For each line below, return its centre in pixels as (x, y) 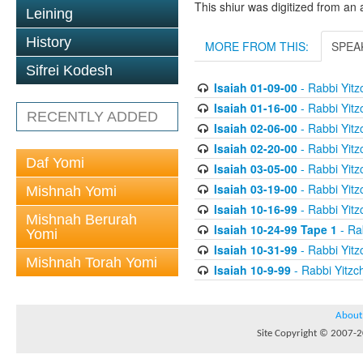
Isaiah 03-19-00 (255, 188)
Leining (49, 14)
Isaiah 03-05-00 (255, 168)
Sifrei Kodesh (69, 70)
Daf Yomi (55, 163)
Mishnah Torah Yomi (92, 263)
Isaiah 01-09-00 (255, 87)
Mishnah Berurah (81, 220)
